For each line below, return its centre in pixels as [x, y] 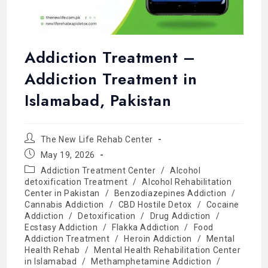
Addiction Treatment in [111, 79]
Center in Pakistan [63, 193]
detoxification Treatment [76, 182]
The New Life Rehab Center [97, 139]
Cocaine [223, 204]
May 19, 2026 [68, 155]
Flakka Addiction [146, 227]
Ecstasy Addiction [61, 227]
